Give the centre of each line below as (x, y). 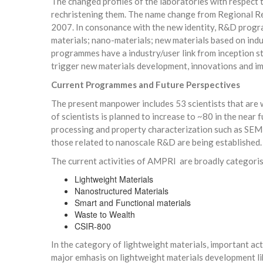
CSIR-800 (93, 226)
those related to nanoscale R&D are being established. (156, 142)
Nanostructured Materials (122, 191)
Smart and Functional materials (133, 203)
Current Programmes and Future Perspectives (146, 85)
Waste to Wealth (105, 214)
